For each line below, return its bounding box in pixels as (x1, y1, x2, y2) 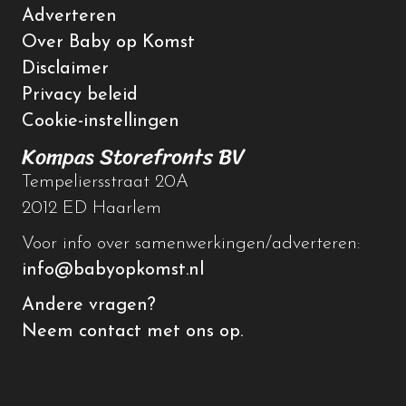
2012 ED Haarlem (22, 199, 161, 218)
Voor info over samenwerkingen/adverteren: (22, 235, 361, 254)
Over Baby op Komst (22, 34, 195, 53)
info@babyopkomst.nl (22, 261, 204, 280)
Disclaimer (22, 60, 109, 79)
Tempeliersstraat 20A (22, 173, 188, 192)
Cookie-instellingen (22, 112, 179, 131)
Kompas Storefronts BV (22, 138, 245, 177)
